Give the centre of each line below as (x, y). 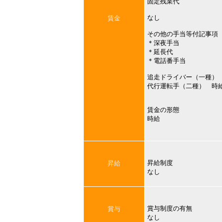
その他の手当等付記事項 (183, 34)
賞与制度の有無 (170, 209)
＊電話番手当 (166, 61)
